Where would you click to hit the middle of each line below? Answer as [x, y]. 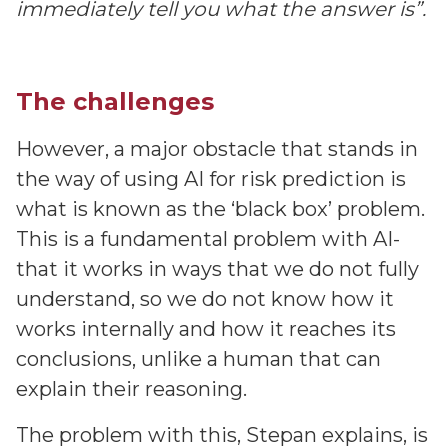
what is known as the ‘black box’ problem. [220, 209]
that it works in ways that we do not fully [217, 269]
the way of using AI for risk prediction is [211, 179]
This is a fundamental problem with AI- [208, 239]
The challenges [115, 101]
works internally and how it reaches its [206, 329]
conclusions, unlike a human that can [198, 359]
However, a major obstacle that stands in [217, 149]
